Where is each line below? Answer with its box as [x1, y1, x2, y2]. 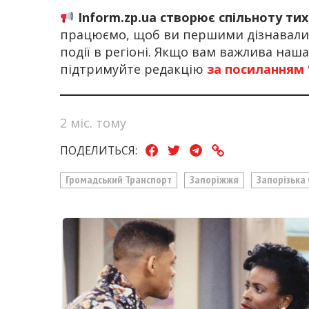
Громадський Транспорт [66, 172, 172, 187]
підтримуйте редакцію [60, 61, 207, 78]
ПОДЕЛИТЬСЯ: [60, 142, 137, 158]
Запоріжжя [190, 172, 239, 187]
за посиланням [207, 61, 304, 78]
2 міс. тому [60, 114, 126, 131]
